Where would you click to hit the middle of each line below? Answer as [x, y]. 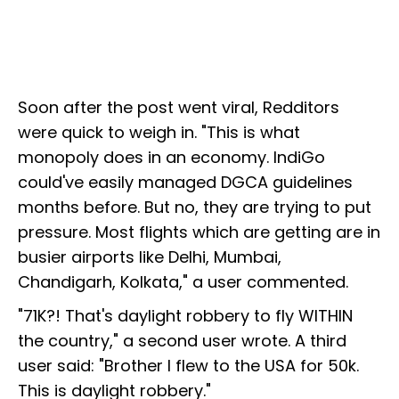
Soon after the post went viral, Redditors [179, 107]
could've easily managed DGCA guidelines [185, 182]
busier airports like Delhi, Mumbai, [150, 256]
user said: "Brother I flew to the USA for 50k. [188, 365]
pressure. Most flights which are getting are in [199, 232]
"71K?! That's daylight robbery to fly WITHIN [185, 315]
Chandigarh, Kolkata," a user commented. [185, 281]
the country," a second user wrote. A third [182, 340]
